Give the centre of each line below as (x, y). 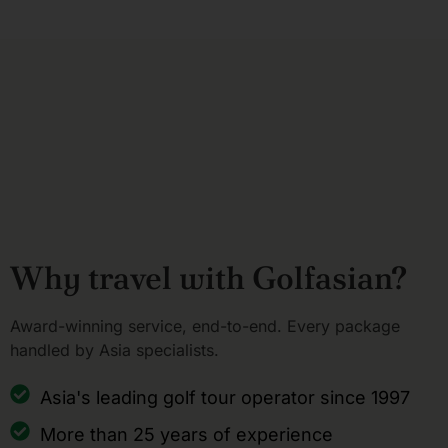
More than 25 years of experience (186, 435)
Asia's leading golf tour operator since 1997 (225, 398)
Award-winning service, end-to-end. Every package (205, 325)
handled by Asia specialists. (114, 349)
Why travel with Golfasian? (208, 277)
